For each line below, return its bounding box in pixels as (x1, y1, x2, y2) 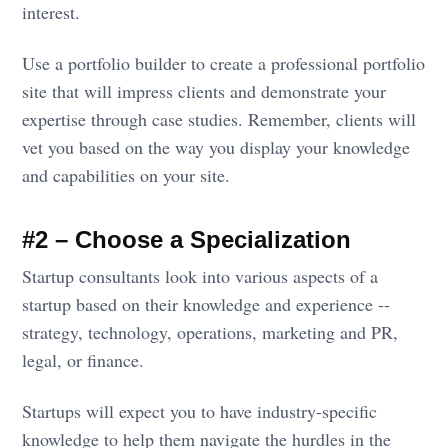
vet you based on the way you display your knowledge (22, 134, 411, 159)
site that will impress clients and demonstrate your (22, 78, 387, 103)
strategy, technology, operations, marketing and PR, (22, 319, 399, 344)
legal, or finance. (22, 347, 145, 372)
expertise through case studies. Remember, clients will (22, 106, 417, 131)
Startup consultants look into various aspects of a (22, 263, 379, 288)
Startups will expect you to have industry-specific (22, 398, 378, 423)
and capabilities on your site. (22, 162, 231, 187)
